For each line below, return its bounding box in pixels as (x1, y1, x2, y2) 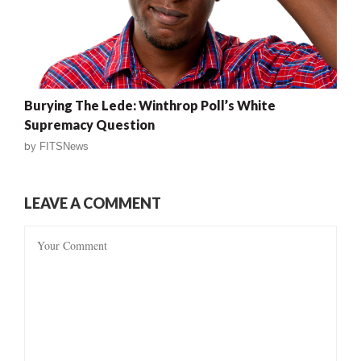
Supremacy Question (24, 116, 155, 132)
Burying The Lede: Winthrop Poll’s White (24, 97, 276, 113)
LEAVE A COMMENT (24, 193, 161, 212)
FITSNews (39, 139, 89, 152)
